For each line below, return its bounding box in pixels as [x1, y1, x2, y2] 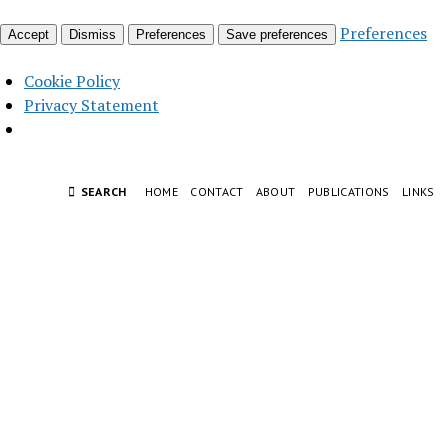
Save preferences [226, 26, 328, 42]
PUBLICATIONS [307, 183, 390, 199]
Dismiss [69, 26, 116, 42]
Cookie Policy [24, 69, 120, 92]
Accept [8, 26, 49, 42]
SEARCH [80, 183, 127, 199]
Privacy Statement [24, 93, 159, 116]
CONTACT [190, 183, 244, 199]
